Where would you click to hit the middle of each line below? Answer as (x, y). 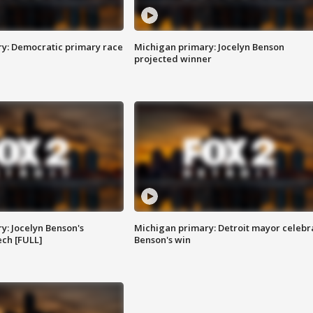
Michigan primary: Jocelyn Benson (209, 47)
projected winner (173, 59)
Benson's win (162, 240)
